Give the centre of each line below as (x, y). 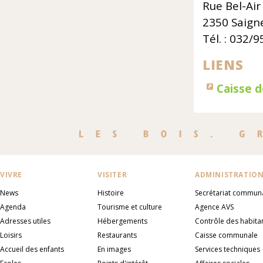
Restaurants (117, 235)
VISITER (112, 175)
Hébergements (122, 221)
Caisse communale (226, 235)
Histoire (111, 193)
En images (114, 249)
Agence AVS (214, 207)
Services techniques (227, 249)
